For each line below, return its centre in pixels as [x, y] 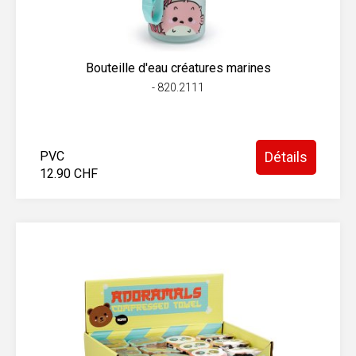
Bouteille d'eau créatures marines [178, 68]
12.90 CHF [69, 174]
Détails [286, 157]
